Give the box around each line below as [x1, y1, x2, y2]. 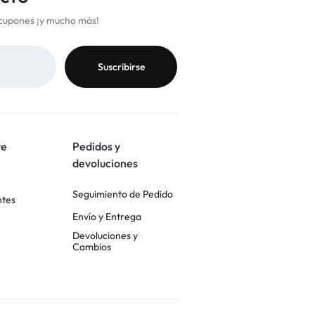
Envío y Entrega [72, 210, 142, 223]
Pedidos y [72, 139, 121, 153]
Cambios [72, 240, 112, 253]
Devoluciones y [72, 229, 139, 242]
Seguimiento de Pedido [72, 188, 174, 200]
